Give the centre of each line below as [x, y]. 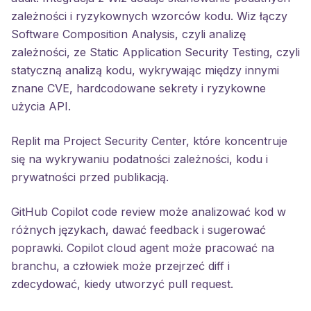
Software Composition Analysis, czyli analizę [128, 34]
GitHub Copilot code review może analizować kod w [149, 212]
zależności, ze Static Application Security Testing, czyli [155, 52]
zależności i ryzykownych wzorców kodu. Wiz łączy [149, 16]
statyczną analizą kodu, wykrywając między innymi [145, 70]
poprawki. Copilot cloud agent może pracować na [143, 248]
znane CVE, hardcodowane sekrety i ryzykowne [138, 88]
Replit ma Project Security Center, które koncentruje [149, 141]
